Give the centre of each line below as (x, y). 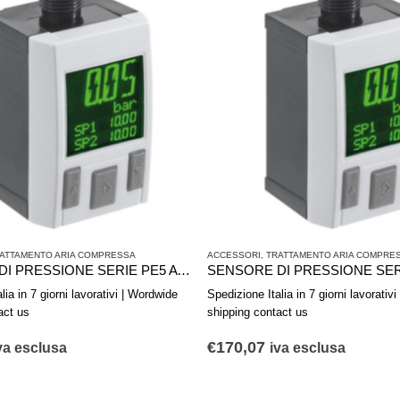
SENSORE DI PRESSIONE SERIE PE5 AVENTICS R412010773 (183, 270)
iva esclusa (308, 347)
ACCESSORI (234, 254)
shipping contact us (258, 312)
